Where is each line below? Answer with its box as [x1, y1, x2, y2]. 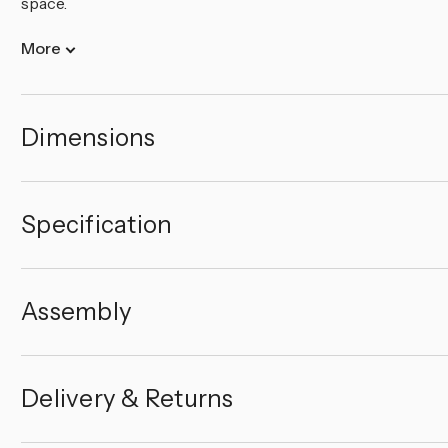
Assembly [21, 296, 132, 326]
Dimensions [21, 122, 156, 152]
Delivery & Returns [21, 383, 234, 413]
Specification [21, 209, 173, 239]
